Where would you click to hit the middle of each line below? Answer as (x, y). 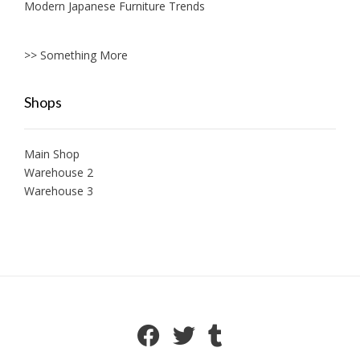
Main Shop (52, 153)
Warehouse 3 (59, 190)
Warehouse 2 (59, 172)
